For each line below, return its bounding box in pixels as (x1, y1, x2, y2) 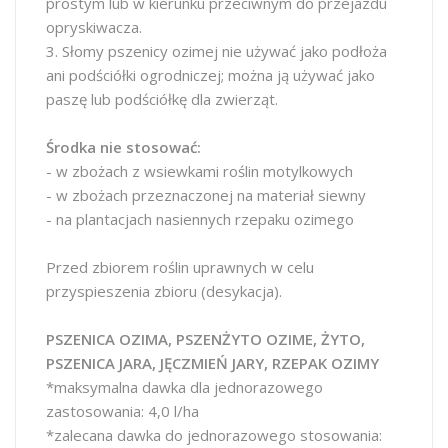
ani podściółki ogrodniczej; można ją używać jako (46, 65, 375, 85)
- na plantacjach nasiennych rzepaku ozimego (46, 209, 354, 229)
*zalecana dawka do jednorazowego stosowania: (46, 425, 382, 445)
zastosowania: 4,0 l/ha (46, 401, 199, 421)
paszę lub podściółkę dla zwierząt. (46, 89, 278, 109)
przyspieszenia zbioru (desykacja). (46, 281, 282, 301)
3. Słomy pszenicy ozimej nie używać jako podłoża (46, 41, 387, 61)
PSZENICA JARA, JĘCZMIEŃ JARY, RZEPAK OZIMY (46, 353, 379, 373)
